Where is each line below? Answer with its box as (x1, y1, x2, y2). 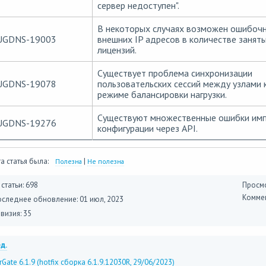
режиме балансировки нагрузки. (97, 88, 227, 100)
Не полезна (87, 156, 124, 166)
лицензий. (97, 43, 137, 56)
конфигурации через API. (97, 122, 198, 134)
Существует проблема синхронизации (97, 66, 252, 79)
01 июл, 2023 (79, 194, 123, 204)
